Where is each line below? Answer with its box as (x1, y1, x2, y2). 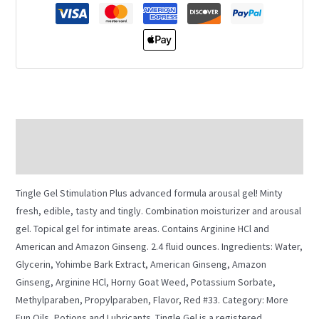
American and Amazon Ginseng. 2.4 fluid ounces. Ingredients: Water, (15, 239, 303, 253)
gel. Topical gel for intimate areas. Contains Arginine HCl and (15, 221, 269, 235)
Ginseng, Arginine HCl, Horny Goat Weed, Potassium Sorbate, (15, 275, 276, 288)
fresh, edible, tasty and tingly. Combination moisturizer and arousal (15, 204, 301, 217)
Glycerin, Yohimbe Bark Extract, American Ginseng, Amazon (15, 257, 266, 271)
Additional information (15, 153, 110, 167)
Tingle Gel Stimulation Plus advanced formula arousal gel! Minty (15, 186, 283, 199)
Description (15, 125, 65, 139)
